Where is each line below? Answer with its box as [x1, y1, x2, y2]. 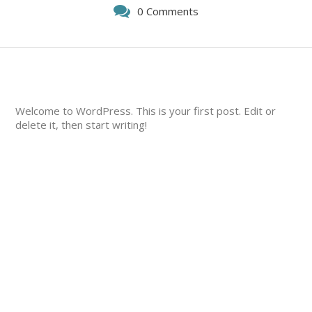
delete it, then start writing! [15, 118, 148, 132]
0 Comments [137, 4, 198, 18]
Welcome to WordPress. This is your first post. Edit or [15, 104, 276, 118]
